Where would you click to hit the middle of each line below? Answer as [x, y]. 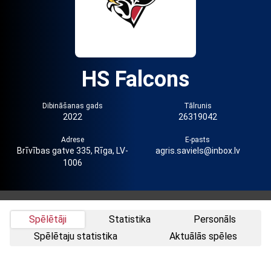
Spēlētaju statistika [76, 236]
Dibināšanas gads [72, 106]
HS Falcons [135, 79]
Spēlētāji [48, 219]
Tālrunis [198, 106]
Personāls [214, 219]
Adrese [72, 139]
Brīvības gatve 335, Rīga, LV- [72, 150]
